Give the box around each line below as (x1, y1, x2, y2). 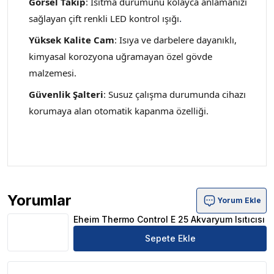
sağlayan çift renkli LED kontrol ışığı (29, 12, 179, 24)
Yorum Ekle (217, 196, 261, 205)
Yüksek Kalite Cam (29, 34, 114, 46)
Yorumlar (7, 191, 72, 209)
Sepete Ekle (144, 233, 196, 243)
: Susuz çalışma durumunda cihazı (103, 88, 246, 100)
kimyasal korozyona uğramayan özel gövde (29, 50, 212, 62)
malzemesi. (29, 67, 76, 79)
